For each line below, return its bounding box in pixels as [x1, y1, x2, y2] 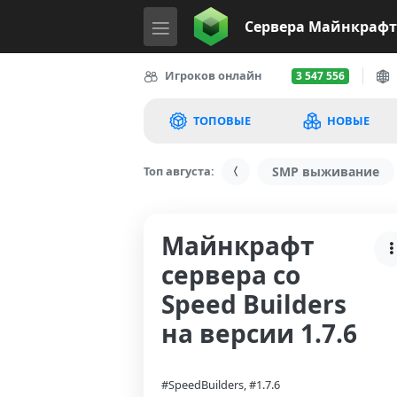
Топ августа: [144, 163, 214, 179]
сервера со [161, 258, 300, 292]
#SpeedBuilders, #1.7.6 [161, 377, 280, 393]
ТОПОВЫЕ [191, 113, 252, 128]
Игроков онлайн [165, 67, 261, 83]
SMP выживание [272, 163, 379, 180]
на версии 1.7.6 [161, 316, 357, 350]
